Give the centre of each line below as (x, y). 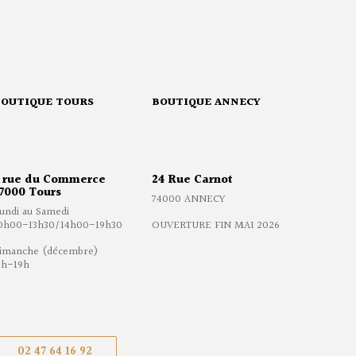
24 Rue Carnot (192, 180)
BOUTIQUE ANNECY (206, 103)
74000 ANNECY (188, 200)
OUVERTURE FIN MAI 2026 (216, 226)
